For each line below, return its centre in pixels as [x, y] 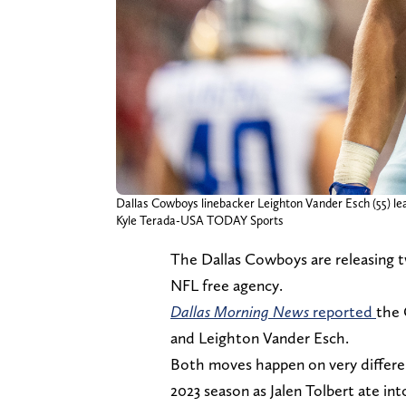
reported [344, 311]
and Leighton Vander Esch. [260, 337]
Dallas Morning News [242, 311]
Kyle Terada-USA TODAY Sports [200, 220]
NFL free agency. [227, 285]
